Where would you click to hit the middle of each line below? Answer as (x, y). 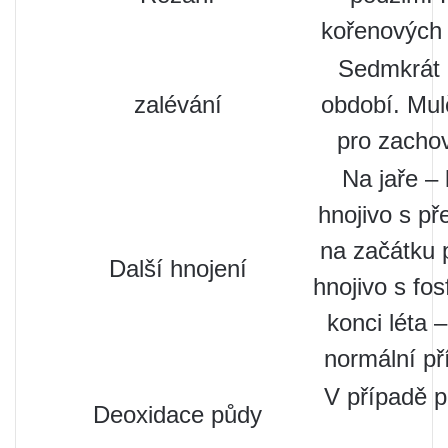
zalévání (177, 104)
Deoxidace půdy (177, 414)
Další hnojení (177, 268)
